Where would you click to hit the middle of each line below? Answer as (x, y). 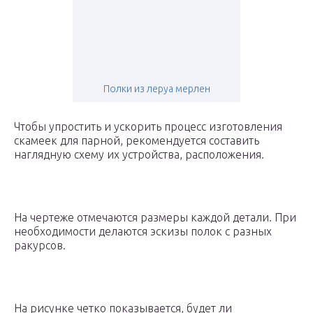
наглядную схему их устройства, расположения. (139, 155)
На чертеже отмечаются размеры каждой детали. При (155, 218)
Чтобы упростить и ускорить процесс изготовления (148, 127)
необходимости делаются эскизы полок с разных (143, 232)
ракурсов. (40, 246)
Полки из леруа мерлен (156, 89)
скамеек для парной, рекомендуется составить (137, 141)
